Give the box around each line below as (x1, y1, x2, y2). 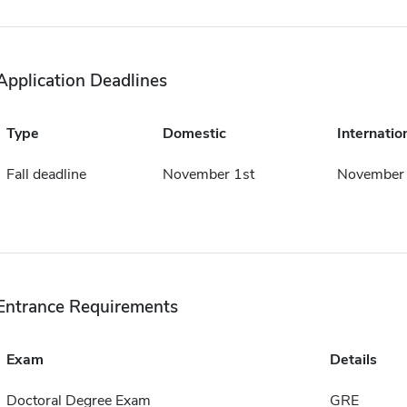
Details (329, 350, 377, 371)
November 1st (162, 164, 254, 185)
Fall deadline (5, 164, 86, 185)
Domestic (162, 124, 226, 144)
